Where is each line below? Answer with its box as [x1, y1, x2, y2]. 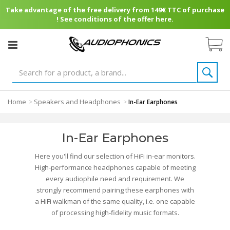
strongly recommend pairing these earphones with [36, 185, 194, 195]
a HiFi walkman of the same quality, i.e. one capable [35, 197, 195, 206]
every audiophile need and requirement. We [46, 174, 184, 183]
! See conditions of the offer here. [56, 14, 174, 24]
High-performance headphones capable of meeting [34, 163, 196, 172]
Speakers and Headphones [34, 97, 121, 106]
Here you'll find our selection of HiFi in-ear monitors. [34, 151, 196, 161]
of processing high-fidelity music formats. [51, 208, 179, 217]
